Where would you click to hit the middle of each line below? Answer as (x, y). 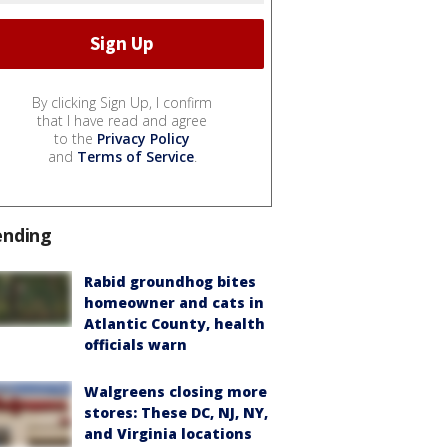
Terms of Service (135, 156)
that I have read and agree (122, 120)
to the (75, 138)
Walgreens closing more (175, 391)
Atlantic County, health (174, 323)
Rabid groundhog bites (170, 281)
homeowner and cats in (174, 302)
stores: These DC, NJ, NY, (176, 412)
